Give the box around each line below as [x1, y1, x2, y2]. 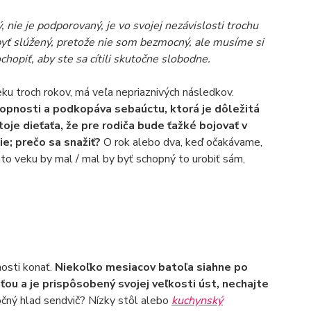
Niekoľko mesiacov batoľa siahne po [54, 260, 248, 275]
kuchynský [171, 293, 223, 308]
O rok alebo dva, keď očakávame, [103, 135, 262, 150]
